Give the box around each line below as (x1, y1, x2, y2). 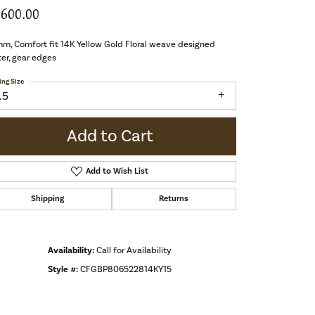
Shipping (30, 193, 64, 204)
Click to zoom (162, 285, 213, 298)
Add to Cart (66, 124, 153, 147)
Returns (159, 193, 189, 204)
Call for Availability (96, 244, 172, 256)
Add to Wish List (85, 165, 148, 176)
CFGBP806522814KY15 (80, 263, 172, 275)
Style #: (48, 263, 78, 275)
